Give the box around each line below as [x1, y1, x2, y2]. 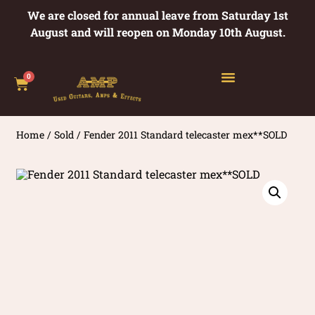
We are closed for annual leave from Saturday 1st [27, 8, 288, 22]
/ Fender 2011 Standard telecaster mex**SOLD [74, 127, 288, 141]
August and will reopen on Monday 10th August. [30, 25, 285, 39]
